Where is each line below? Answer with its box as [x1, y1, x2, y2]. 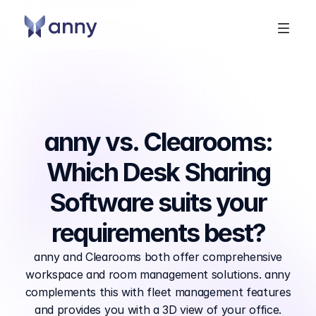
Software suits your [49, 187, 267, 218]
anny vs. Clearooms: [44, 126, 272, 157]
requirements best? [51, 217, 265, 248]
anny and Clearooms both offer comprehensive [33, 250, 283, 264]
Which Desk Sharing [46, 157, 270, 188]
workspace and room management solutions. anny [25, 267, 291, 281]
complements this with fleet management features [25, 285, 291, 299]
